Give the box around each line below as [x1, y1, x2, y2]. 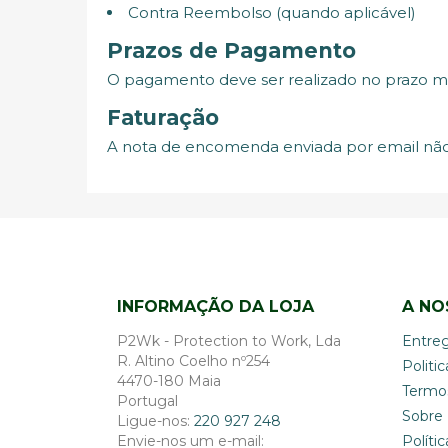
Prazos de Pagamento [107, 37, 356, 63]
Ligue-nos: [117, 411, 194, 430]
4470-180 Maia [117, 371, 221, 390]
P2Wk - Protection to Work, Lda [117, 331, 341, 350]
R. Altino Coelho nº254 [117, 351, 270, 370]
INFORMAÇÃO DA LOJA [117, 296, 314, 316]
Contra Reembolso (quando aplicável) [128, 2, 416, 22]
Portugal [117, 391, 178, 410]
